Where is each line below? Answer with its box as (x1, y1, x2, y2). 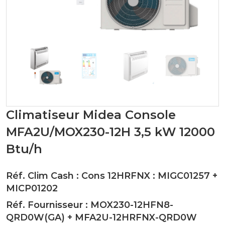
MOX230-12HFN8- (90, 199, 173, 210)
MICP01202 (6, 183, 58, 194)
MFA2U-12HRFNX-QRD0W (75, 212, 197, 223)
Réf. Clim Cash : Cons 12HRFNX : (6, 170, 158, 181)
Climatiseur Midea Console (6, 107, 176, 122)
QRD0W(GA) (6, 212, 65, 223)
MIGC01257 (158, 170, 210, 181)
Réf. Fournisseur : (6, 199, 90, 210)
